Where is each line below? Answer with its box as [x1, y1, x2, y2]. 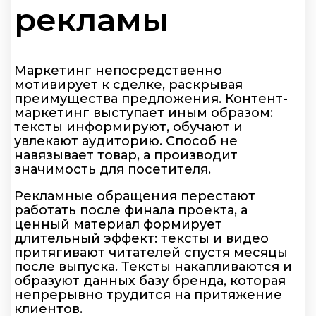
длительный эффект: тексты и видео [14, 230, 269, 246]
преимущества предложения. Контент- [14, 90, 288, 107]
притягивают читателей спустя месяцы [14, 244, 288, 260]
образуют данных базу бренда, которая [14, 272, 286, 288]
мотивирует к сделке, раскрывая [14, 76, 243, 92]
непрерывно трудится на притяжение [14, 286, 282, 303]
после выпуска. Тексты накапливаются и [14, 258, 292, 274]
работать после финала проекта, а [14, 202, 248, 218]
